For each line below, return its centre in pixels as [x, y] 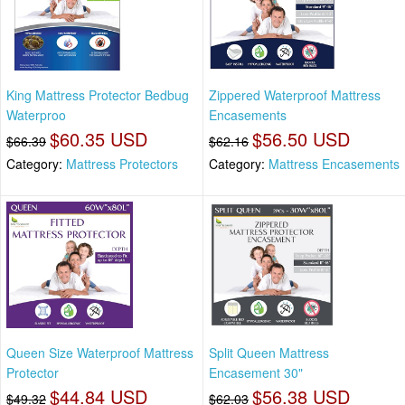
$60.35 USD [99, 139]
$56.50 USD [301, 139]
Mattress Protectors [122, 164]
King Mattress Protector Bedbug [98, 95]
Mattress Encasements [334, 164]
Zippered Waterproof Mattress [295, 95]
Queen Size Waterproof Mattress [100, 352]
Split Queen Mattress [269, 352]
